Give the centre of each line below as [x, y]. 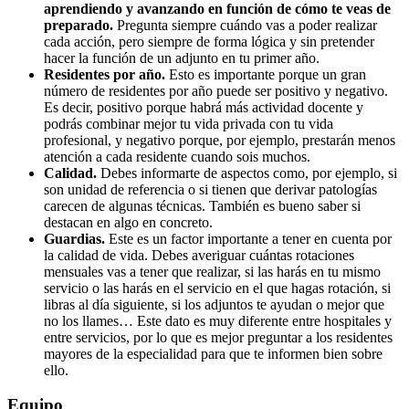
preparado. [79, 25]
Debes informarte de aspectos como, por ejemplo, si [247, 173]
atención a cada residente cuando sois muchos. [177, 156]
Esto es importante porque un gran [266, 74]
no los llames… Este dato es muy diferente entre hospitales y [218, 320]
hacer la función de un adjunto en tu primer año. [182, 58]
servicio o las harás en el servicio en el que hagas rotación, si [217, 288]
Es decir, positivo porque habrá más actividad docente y [204, 107]
